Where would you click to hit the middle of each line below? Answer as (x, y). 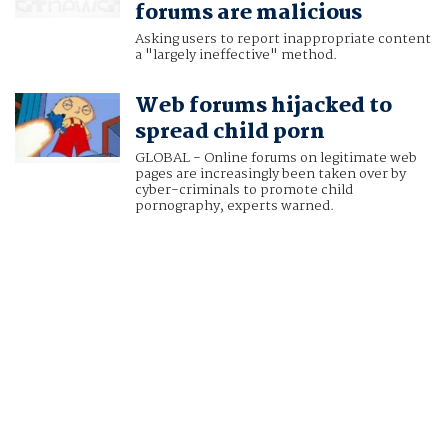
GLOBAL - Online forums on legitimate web (275, 158)
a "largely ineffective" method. (235, 55)
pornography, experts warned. (234, 206)
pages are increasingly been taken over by (270, 174)
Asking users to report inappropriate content (282, 39)
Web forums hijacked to (263, 106)
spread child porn (229, 132)
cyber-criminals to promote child (243, 190)
